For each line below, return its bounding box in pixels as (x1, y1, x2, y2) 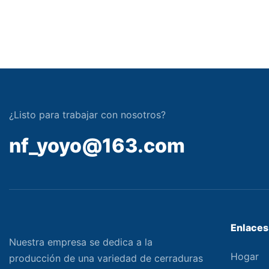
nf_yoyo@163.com (9, 133, 185, 157)
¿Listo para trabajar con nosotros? (9, 108, 166, 121)
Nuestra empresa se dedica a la (9, 236, 153, 248)
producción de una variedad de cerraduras (9, 252, 203, 264)
